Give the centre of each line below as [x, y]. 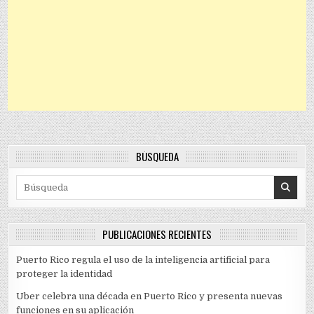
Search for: [41, 182]
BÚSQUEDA [157, 157]
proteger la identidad [64, 274]
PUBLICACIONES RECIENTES [157, 234]
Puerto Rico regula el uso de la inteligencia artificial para [143, 260]
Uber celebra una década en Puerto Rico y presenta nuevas [150, 296]
